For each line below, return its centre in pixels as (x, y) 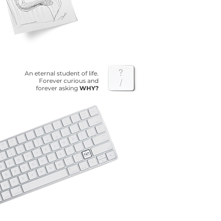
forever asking (58, 88)
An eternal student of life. (62, 73)
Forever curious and (69, 81)
